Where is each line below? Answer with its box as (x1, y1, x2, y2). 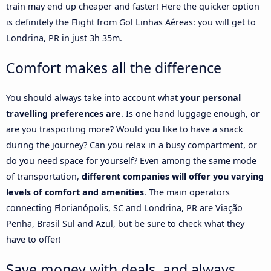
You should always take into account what (6, 91, 180, 103)
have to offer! (6, 233, 61, 245)
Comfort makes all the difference (6, 58, 221, 78)
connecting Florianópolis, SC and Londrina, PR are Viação (6, 201, 243, 214)
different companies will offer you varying (82, 170, 264, 182)
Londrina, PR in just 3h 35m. (6, 32, 122, 44)
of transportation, (6, 170, 82, 182)
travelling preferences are (6, 107, 121, 119)
